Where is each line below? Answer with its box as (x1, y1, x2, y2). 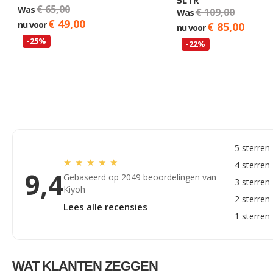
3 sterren (235, 175, 270, 188)
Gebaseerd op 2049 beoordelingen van (63, 171, 216, 183)
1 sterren (235, 210, 270, 222)
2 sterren (235, 193, 270, 205)
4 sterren (235, 158, 270, 171)
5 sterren (235, 141, 270, 154)
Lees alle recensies (63, 200, 147, 213)
